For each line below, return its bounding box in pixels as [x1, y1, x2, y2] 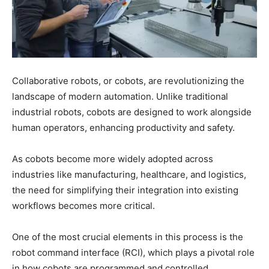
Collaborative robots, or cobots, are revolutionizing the [12, 75, 244, 87]
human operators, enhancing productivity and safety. [12, 122, 235, 134]
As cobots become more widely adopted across [12, 153, 213, 165]
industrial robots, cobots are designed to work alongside [12, 106, 252, 118]
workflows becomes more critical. [12, 200, 155, 212]
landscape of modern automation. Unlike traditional [12, 91, 228, 103]
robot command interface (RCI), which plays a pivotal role [12, 247, 255, 259]
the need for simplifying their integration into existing [12, 184, 238, 196]
